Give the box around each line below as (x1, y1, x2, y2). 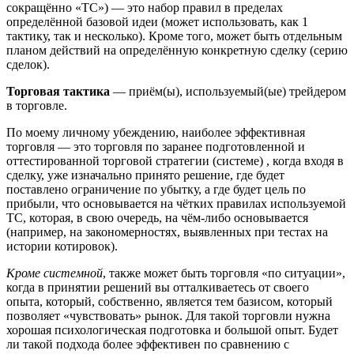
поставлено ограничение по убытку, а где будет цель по (6, 183, 306, 197)
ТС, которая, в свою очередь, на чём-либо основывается (6, 211, 308, 225)
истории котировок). (6, 239, 118, 254)
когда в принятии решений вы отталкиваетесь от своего (6, 281, 309, 295)
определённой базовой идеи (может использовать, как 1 (6, 15, 308, 29)
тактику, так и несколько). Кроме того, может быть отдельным (6, 29, 342, 43)
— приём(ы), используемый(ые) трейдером (110, 85, 346, 99)
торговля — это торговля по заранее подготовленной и (6, 140, 305, 154)
